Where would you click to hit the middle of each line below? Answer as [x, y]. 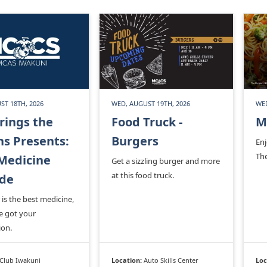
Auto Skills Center [171, 260]
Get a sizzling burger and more [166, 161]
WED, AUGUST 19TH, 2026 [151, 103]
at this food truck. [143, 175]
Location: [128, 260]
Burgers [135, 141]
